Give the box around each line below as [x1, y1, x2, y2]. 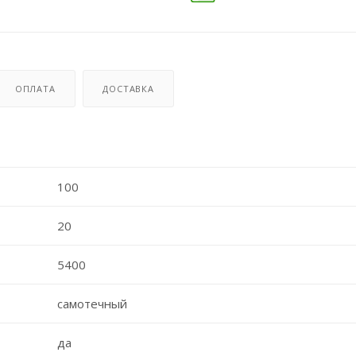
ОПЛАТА [14, 82, 56, 95]
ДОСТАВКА [103, 82, 154, 95]
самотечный [56, 295, 127, 311]
